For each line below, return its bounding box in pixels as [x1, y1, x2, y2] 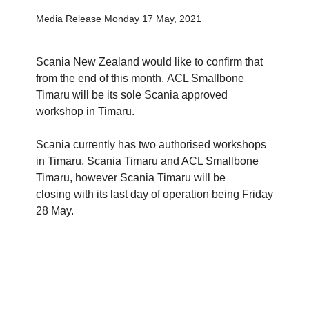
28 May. [36, 204, 77, 217]
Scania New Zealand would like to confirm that [36, 55, 263, 68]
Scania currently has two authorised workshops [36, 138, 266, 150]
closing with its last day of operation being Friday [36, 188, 273, 200]
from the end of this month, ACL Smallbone [36, 72, 244, 84]
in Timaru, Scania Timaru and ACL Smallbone [36, 154, 259, 167]
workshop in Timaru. [36, 105, 134, 117]
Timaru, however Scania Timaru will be [36, 171, 226, 183]
